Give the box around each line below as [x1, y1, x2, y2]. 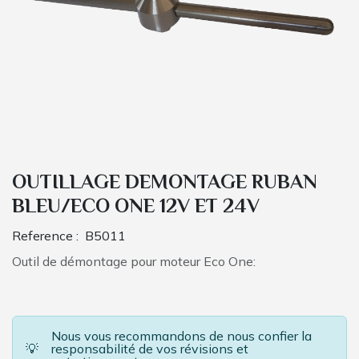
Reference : [12, 228, 85, 244]
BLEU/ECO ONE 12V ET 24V [12, 192, 260, 224]
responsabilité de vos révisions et [51, 341, 248, 357]
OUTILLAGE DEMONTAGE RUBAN [12, 167, 317, 200]
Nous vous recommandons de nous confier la [51, 328, 312, 344]
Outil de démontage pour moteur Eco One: [12, 253, 256, 269]
